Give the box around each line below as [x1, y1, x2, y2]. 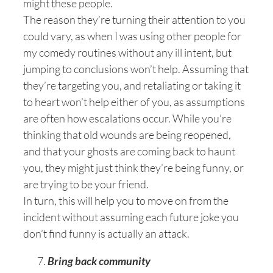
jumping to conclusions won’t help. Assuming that [23, 62, 249, 76]
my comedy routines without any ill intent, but [23, 46, 232, 59]
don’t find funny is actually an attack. [23, 227, 190, 240]
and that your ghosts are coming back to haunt [23, 144, 235, 158]
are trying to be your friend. [23, 177, 149, 191]
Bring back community [48, 254, 151, 268]
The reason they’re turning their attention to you [23, 13, 246, 26]
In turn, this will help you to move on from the [23, 194, 229, 207]
